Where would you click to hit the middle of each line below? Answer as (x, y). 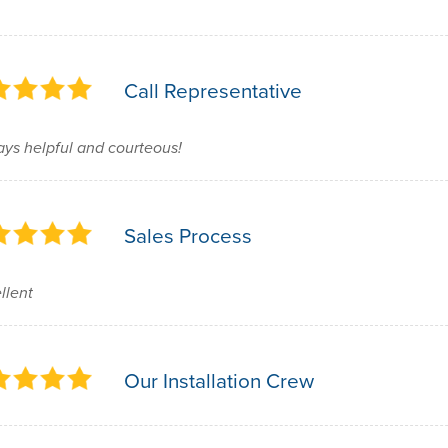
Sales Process (188, 236)
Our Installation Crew (219, 381)
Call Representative (213, 91)
